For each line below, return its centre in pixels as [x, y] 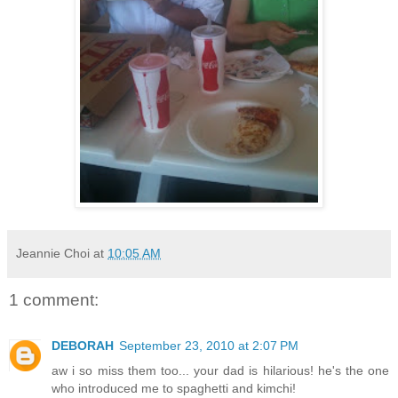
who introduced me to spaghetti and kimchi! [174, 389]
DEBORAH [83, 346]
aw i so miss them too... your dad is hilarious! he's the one [220, 371]
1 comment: [54, 300]
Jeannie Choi [53, 254]
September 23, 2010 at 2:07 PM [209, 346]
